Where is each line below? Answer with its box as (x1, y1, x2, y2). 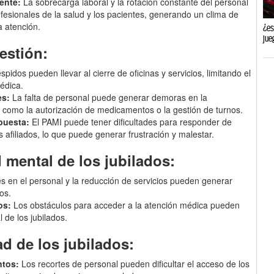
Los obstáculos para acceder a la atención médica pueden (11, 198, 240, 211)
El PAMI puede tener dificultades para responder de (29, 115, 232, 128)
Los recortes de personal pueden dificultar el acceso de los (19, 257, 250, 270)
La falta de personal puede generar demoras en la (10, 91, 208, 103)
